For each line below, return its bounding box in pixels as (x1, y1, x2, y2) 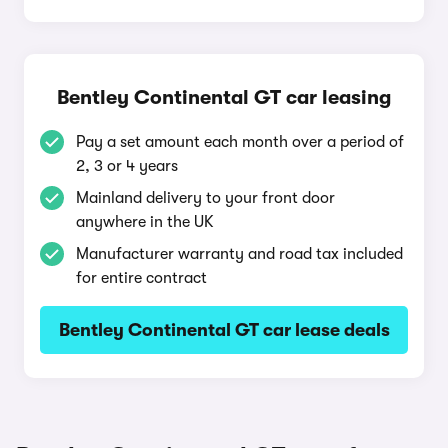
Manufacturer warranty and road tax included (76, 245, 403, 263)
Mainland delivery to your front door (76, 189, 335, 207)
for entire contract (76, 269, 207, 287)
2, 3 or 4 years (76, 157, 178, 175)
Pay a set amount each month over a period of (76, 133, 404, 151)
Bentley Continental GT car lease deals (58, 320, 390, 340)
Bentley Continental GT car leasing (57, 86, 391, 109)
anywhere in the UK (76, 213, 214, 231)
